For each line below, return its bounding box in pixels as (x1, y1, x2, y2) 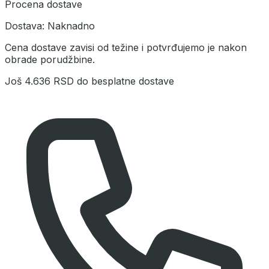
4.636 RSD (25, 74, 74, 87)
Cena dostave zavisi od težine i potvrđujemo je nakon (5, 41, 247, 53)
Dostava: (5, 19, 47, 32)
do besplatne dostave (74, 74, 174, 87)
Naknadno (47, 19, 95, 32)
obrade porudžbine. (5, 53, 95, 65)
